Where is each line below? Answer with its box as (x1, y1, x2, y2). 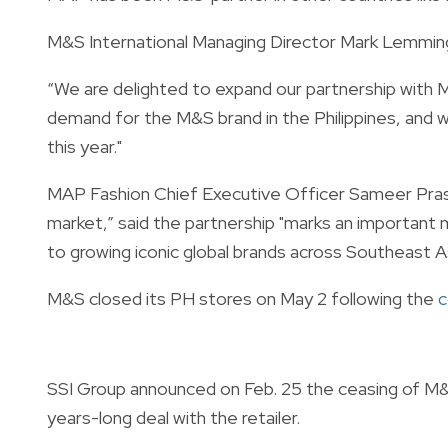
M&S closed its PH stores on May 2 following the (47, 286, 438, 310)
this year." (47, 134, 122, 158)
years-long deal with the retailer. (47, 405, 300, 429)
